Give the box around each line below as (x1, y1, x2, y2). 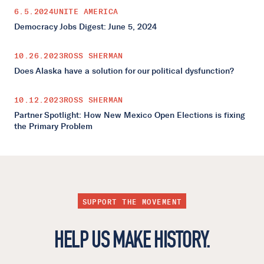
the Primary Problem (14, 121, 93, 132)
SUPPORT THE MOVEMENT (82, 197, 182, 206)
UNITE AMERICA (54, 7, 118, 16)
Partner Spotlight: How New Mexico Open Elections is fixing (14, 110, 245, 121)
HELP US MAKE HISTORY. (54, 223, 210, 255)
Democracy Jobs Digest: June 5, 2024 (14, 22, 157, 32)
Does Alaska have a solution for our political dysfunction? (14, 66, 234, 77)
